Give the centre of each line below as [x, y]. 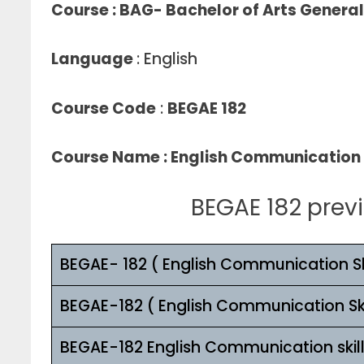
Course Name [108, 157]
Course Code [104, 108]
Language [94, 59]
